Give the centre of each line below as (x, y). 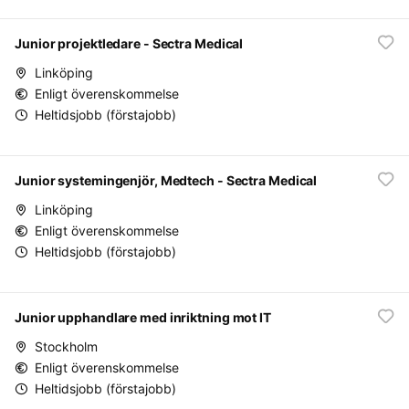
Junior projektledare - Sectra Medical (129, 43)
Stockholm (66, 346)
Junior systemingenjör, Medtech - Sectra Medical (166, 180)
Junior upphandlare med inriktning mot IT (143, 317)
